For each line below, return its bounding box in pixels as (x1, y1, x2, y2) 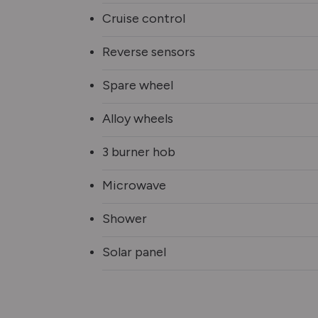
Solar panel (102, 244, 166, 261)
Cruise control (102, 11, 185, 27)
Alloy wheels (102, 111, 173, 127)
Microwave (102, 177, 166, 194)
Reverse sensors (102, 44, 195, 60)
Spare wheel (102, 77, 173, 94)
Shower (102, 211, 147, 227)
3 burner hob (102, 144, 175, 160)
